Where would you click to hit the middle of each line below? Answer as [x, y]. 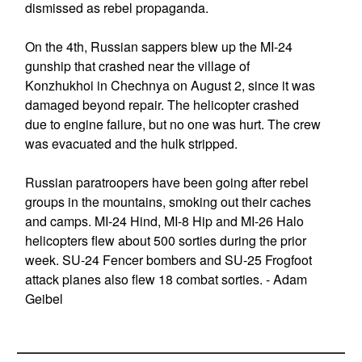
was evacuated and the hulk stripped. [131, 143]
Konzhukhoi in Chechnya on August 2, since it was [170, 85]
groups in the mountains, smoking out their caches [168, 202]
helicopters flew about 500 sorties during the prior [165, 240]
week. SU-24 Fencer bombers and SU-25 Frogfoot [168, 260]
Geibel [44, 299]
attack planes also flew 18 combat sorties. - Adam [166, 279]
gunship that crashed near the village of [137, 66]
